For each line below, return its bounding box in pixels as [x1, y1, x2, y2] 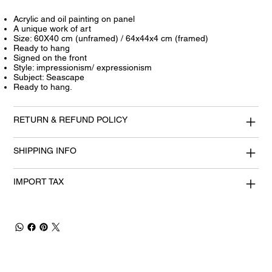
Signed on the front [13, 53, 87, 63]
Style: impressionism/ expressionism [13, 63, 152, 73]
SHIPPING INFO [13, 146, 77, 156]
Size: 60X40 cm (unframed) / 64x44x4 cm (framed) [13, 33, 209, 44]
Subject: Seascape [13, 72, 85, 83]
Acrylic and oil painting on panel [13, 14, 135, 24]
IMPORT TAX [13, 177, 64, 187]
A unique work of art [13, 24, 92, 34]
